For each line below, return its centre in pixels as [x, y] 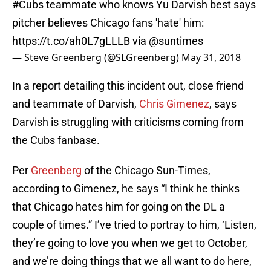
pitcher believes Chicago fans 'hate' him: [108, 23]
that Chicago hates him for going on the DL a [119, 207]
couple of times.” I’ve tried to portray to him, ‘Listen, [134, 225]
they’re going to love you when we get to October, [130, 243]
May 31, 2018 [211, 58]
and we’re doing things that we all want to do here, [132, 261]
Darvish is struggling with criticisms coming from [128, 122]
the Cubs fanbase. [56, 140]
